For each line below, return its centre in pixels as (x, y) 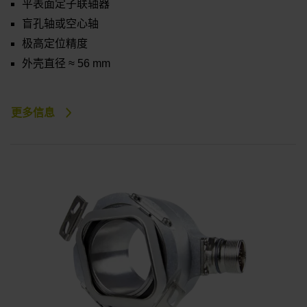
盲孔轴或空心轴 (60, 24)
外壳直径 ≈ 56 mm (66, 63)
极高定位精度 (55, 43)
